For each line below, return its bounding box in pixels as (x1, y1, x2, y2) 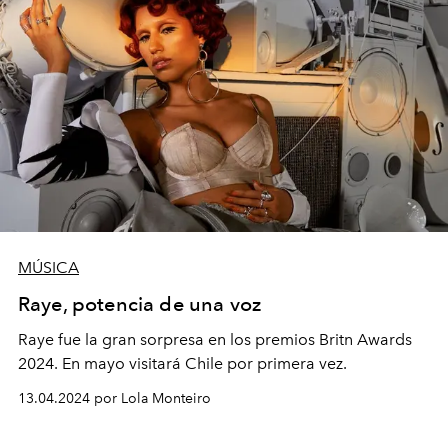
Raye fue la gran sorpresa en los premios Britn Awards (18, 329, 412, 349)
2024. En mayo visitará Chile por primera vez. (18, 353, 347, 373)
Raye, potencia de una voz (18, 291, 261, 316)
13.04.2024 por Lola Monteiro (18, 389, 211, 407)
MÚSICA (18, 257, 79, 277)
